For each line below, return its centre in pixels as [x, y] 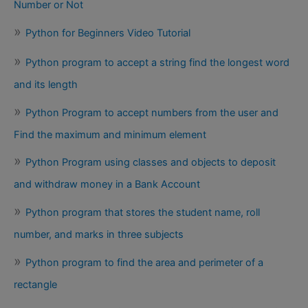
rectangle [35, 284]
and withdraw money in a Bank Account [107, 185]
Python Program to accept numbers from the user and [152, 112]
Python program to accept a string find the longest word [157, 63]
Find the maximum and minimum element [110, 134]
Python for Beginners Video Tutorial [108, 33]
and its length [46, 85]
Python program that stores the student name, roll [143, 213]
